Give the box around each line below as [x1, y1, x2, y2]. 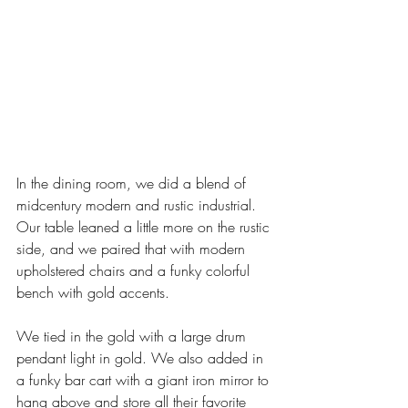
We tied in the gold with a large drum [16, 326, 250, 347]
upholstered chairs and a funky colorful [16, 260, 254, 281]
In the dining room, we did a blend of [16, 173, 250, 194]
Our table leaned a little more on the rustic [16, 217, 274, 238]
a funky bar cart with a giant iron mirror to [16, 370, 273, 391]
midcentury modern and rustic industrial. [16, 195, 260, 216]
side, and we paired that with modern [16, 239, 250, 260]
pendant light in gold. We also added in [16, 348, 268, 369]
